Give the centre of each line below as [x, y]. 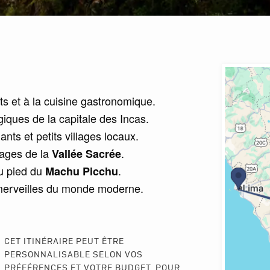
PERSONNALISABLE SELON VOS [73, 255]
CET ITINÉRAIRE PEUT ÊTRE [64, 242]
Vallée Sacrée [86, 154]
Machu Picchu [82, 171]
